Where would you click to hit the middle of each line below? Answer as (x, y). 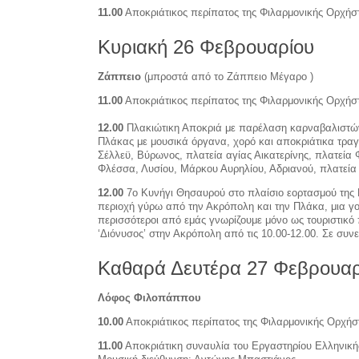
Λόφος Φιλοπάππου (149, 297)
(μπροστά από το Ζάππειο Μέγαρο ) (227, 76)
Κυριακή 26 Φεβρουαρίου (206, 46)
